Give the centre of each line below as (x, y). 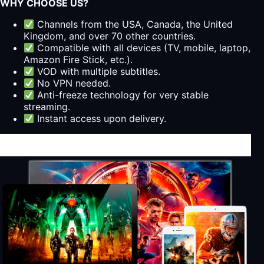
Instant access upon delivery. (100, 118)
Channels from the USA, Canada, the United (134, 24)
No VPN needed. (73, 83)
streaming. (47, 106)
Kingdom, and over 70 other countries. (110, 36)
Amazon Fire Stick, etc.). (78, 59)
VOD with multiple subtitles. (98, 71)
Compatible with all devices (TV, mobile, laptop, (143, 47)
